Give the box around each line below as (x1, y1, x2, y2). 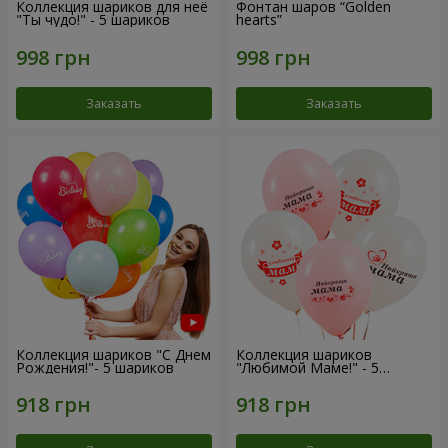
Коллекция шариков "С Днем (16, 344, 211, 364)
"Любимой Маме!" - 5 (236, 357, 379, 377)
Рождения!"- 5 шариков (16, 357, 174, 377)
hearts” (236, 10, 282, 29)
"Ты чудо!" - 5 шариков (16, 10, 170, 29)
